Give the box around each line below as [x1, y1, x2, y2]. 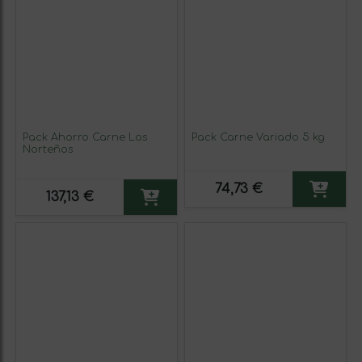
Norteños [23, 143, 73, 155]
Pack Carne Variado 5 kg [192, 131, 325, 143]
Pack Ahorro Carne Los [23, 131, 147, 143]
